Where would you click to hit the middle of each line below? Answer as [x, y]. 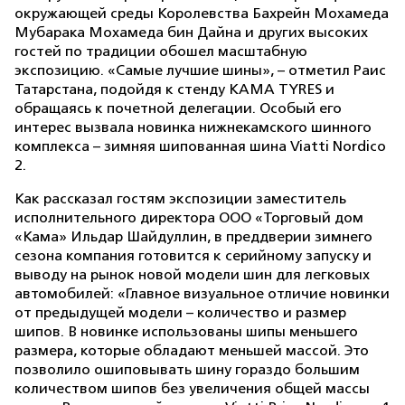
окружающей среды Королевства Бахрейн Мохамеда [202, 14]
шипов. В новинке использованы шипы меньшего [186, 332]
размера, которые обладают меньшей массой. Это [192, 351]
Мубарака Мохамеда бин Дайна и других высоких [191, 33]
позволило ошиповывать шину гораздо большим [187, 370]
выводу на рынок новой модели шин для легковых [192, 275]
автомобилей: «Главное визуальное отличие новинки [202, 294]
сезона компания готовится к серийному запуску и [193, 256]
